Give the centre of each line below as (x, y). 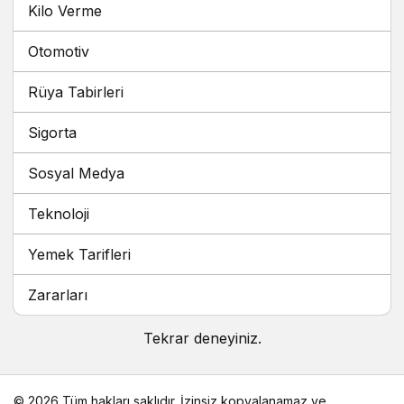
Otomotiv (59, 52)
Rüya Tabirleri (76, 92)
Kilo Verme (65, 11)
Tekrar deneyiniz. (202, 339)
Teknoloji (59, 214)
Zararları (58, 295)
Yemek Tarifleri (79, 255)
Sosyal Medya (76, 174)
